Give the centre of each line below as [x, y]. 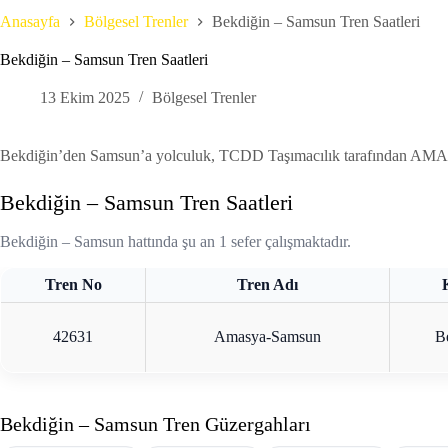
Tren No [73, 285]
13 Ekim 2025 [85, 98]
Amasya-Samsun [267, 337]
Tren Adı [267, 285]
